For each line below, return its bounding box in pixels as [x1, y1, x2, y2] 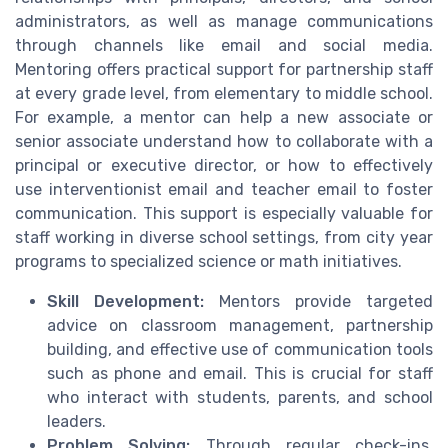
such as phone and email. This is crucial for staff [47, 364, 433, 384]
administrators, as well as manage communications [15, 12, 433, 32]
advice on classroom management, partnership [47, 316, 433, 336]
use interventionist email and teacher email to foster [15, 180, 433, 200]
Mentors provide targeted [204, 292, 433, 312]
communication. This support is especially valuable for [15, 204, 433, 224]
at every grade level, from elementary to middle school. [15, 84, 433, 104]
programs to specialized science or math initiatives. [15, 252, 402, 272]
